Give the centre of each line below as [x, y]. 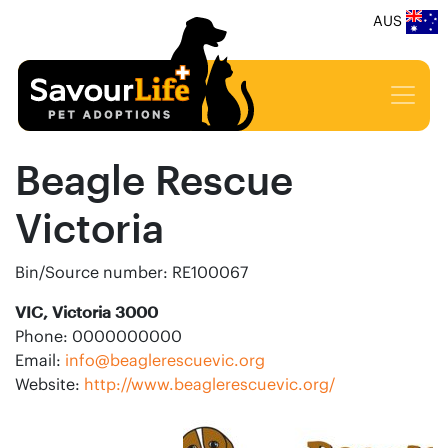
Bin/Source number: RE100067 [131, 271]
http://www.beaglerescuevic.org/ [209, 383]
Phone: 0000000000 [98, 335]
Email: [40, 359]
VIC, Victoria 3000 [86, 311]
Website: [49, 383]
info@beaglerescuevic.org [165, 359]
